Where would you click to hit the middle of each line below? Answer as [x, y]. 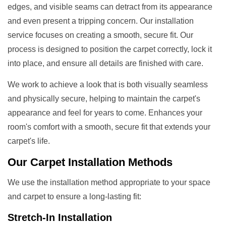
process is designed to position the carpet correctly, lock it [110, 49]
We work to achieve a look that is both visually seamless [108, 84]
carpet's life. [29, 141]
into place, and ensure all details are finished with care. [105, 63]
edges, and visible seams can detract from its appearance [110, 7]
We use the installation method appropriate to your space [109, 182]
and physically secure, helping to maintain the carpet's [104, 98]
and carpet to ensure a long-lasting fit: [74, 196]
